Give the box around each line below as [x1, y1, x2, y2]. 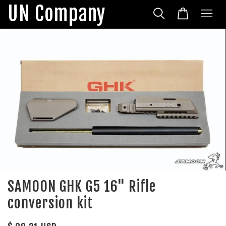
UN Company [8, 2, 105, 26]
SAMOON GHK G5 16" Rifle [8, 178, 156, 196]
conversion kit [8, 194, 93, 212]
